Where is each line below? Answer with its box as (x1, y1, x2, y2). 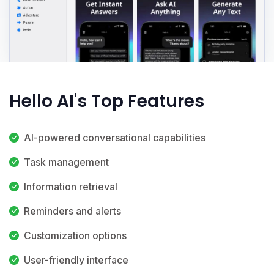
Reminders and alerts (24, 204, 121, 217)
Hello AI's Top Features (9, 89, 204, 113)
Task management (24, 155, 109, 168)
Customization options (24, 229, 127, 242)
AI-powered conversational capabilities (24, 131, 206, 144)
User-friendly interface (24, 253, 128, 266)
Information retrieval (24, 180, 117, 193)
